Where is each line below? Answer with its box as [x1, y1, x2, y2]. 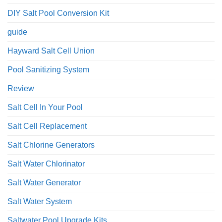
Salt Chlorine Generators [7, 140, 95, 149]
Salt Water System [7, 197, 72, 206]
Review [7, 84, 34, 93]
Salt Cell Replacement [7, 121, 87, 130]
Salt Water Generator [7, 178, 81, 187]
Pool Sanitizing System [7, 65, 89, 74]
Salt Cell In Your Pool [7, 103, 83, 111]
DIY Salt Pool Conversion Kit [7, 8, 109, 17]
